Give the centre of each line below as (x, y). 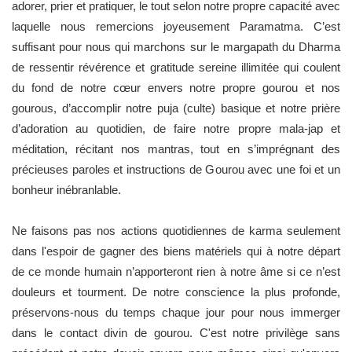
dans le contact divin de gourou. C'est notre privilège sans (176, 332)
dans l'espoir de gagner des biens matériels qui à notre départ (176, 251)
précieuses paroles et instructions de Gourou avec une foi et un (176, 169)
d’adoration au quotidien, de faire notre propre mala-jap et (176, 128)
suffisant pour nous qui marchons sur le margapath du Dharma (176, 46)
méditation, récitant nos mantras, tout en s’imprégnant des (176, 148)
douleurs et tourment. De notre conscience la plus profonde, (176, 291)
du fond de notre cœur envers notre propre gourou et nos (176, 87)
